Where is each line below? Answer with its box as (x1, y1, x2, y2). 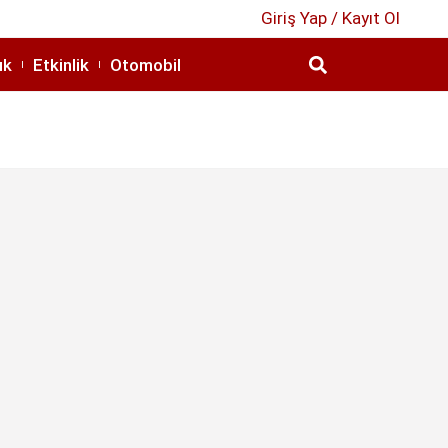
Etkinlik (33, 54, 89, 75)
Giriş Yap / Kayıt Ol (260, 8, 400, 28)
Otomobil (110, 54, 181, 75)
